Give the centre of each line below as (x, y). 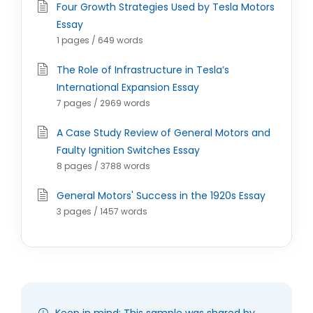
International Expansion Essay (128, 87)
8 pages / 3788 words (103, 166)
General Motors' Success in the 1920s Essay (161, 196)
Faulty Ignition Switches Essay (128, 150)
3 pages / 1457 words (102, 211)
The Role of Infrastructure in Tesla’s (143, 70)
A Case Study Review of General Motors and (163, 133)
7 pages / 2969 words (103, 103)
